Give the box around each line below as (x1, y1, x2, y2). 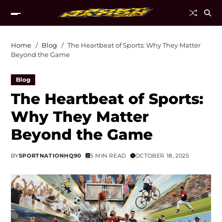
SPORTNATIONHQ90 (18, 152, 81, 159)
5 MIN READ (90, 152, 126, 159)
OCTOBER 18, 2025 (135, 152, 189, 159)
